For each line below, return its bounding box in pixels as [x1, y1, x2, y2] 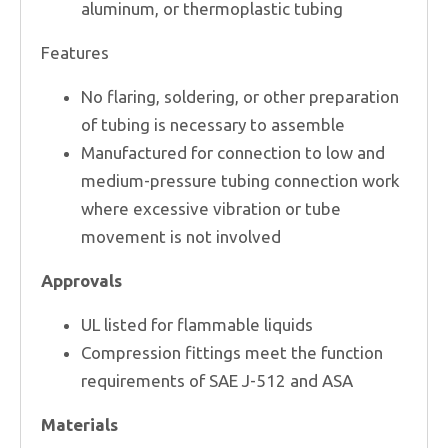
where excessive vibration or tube [81, 198, 341, 218]
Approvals [41, 270, 122, 290]
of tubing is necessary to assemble [81, 114, 345, 134]
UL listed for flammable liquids [81, 314, 313, 334]
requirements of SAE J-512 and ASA [81, 370, 353, 390]
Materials [41, 414, 118, 434]
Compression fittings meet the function [81, 342, 383, 362]
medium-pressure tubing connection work [81, 170, 400, 190]
